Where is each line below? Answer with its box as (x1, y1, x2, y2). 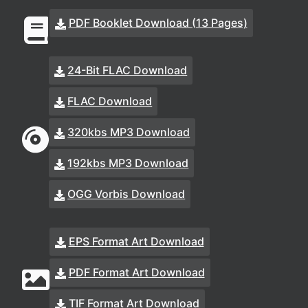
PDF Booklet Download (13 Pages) (68, 16, 247, 30)
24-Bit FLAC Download (67, 63, 188, 77)
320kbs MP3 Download (67, 125, 190, 139)
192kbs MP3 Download (67, 156, 189, 170)
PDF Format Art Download (68, 265, 205, 279)
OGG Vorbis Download (67, 187, 186, 201)
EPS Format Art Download (68, 234, 204, 248)
